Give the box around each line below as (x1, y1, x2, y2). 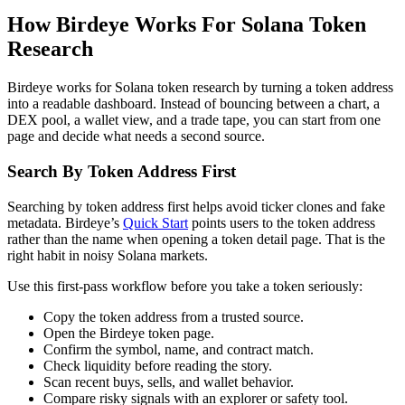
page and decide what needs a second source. (7, 128, 265, 145)
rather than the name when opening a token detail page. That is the (7, 231, 385, 247)
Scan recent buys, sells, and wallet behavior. (43, 373, 294, 390)
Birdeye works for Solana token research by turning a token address (7, 80, 393, 96)
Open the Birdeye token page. (43, 325, 214, 341)
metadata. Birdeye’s (7, 214, 123, 231)
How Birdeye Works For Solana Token (7, 13, 366, 37)
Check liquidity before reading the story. (43, 357, 272, 373)
